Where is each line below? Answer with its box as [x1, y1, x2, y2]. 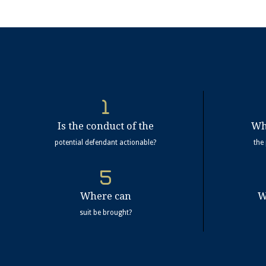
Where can [80, 191, 131, 202]
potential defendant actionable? [55, 138, 157, 147]
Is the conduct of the [57, 120, 154, 132]
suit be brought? [79, 208, 132, 217]
